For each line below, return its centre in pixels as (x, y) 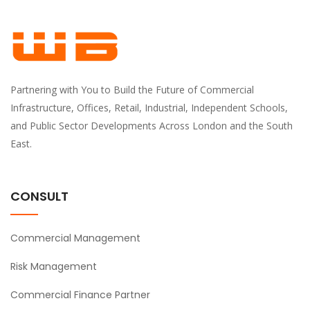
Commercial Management (75, 238)
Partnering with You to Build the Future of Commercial (132, 89)
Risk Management (54, 266)
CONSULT (39, 196)
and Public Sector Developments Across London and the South (152, 125)
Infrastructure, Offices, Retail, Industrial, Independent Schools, (149, 107)
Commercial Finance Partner (80, 295)
